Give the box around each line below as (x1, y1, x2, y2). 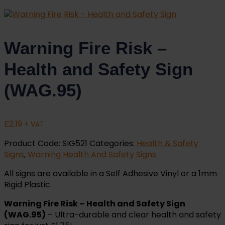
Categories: (89, 137, 137, 149)
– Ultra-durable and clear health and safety (46, 208, 221, 220)
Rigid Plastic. (4, 178, 52, 190)
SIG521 (62, 137, 87, 149)
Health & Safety (137, 137, 198, 149)
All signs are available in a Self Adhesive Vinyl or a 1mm (4, 167, 217, 179)
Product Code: (4, 137, 62, 149)
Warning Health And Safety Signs (28, 148, 156, 160)
